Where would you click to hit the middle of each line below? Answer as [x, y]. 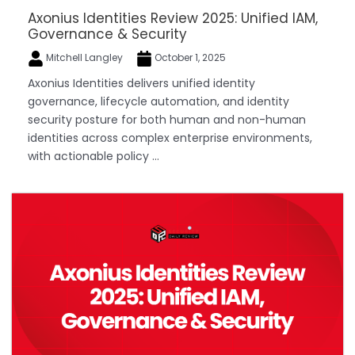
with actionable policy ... [94, 157]
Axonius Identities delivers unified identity [141, 84]
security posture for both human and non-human [167, 120]
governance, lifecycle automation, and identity [158, 102]
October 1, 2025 [189, 58]
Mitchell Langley [84, 58]
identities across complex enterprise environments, [170, 138]
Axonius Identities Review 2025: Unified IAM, [173, 19]
